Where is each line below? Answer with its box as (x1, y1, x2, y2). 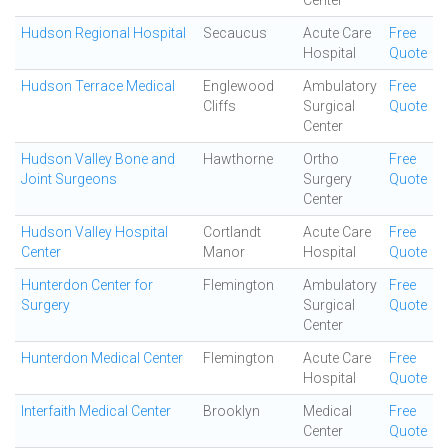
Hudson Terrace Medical (21, 78, 175, 94)
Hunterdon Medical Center (21, 350, 183, 366)
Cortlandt (203, 224, 261, 240)
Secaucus (203, 25, 267, 41)
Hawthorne (203, 151, 273, 167)
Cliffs (203, 98, 236, 114)
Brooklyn (203, 403, 260, 419)
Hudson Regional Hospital (21, 25, 186, 41)
